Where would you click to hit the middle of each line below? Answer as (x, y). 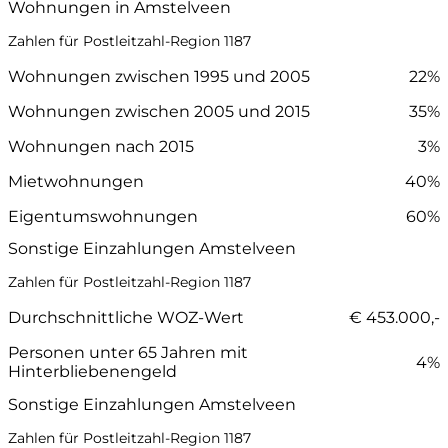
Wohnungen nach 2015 (101, 147)
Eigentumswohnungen (103, 217)
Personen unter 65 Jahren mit (128, 353)
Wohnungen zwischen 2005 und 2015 (159, 112)
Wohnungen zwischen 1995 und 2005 (159, 77)
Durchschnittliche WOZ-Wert (126, 318)
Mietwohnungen (76, 182)
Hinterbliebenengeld (92, 372)
